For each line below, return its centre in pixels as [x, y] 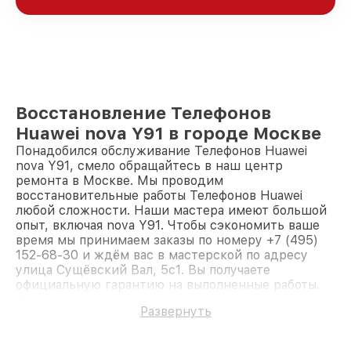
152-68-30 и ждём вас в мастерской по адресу [162, 255]
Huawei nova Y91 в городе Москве [168, 134]
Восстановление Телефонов [143, 113]
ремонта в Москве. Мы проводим [119, 181]
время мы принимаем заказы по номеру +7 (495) [167, 241]
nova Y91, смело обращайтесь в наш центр [149, 166]
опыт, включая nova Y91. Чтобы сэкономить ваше [168, 226]
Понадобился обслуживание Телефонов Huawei [161, 151]
